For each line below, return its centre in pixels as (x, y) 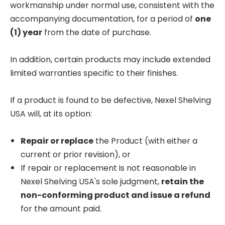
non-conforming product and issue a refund (115, 195)
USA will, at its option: (51, 114)
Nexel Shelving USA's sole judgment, (90, 181)
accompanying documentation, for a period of (101, 19)
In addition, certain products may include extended (110, 59)
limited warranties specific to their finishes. (94, 73)
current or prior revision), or (75, 154)
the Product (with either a (145, 141)
